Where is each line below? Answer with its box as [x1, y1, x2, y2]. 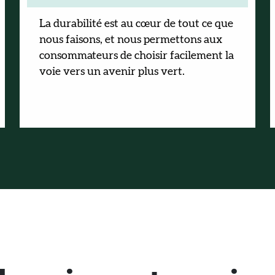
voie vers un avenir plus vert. [39, 66, 185, 77]
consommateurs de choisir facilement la [39, 50, 234, 61]
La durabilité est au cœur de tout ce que [39, 18, 233, 29]
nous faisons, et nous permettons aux [39, 34, 222, 45]
